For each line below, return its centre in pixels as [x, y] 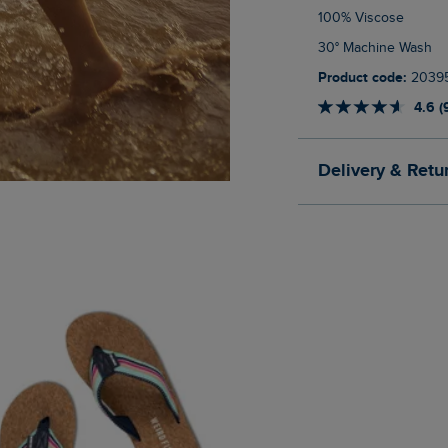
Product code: [366, 78]
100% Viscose [363, 18]
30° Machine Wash [378, 48]
